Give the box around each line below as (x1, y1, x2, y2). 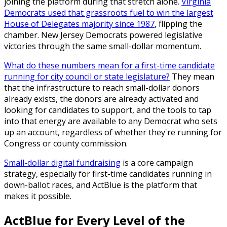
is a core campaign (121, 157, 193, 168)
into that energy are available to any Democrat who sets (4, 115, 217, 127)
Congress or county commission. (4, 137, 128, 149)
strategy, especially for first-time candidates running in (4, 168, 212, 179)
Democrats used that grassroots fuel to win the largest (4, 7, 213, 18)
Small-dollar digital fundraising (4, 157, 121, 168)
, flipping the (155, 18, 202, 29)
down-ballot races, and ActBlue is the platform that (4, 179, 197, 191)
